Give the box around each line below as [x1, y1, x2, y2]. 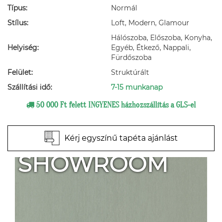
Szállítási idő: [7, 83, 52, 92]
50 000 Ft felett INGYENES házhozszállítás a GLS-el [34, 101, 196, 110]
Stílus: [7, 18, 28, 27]
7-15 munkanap [111, 83, 163, 92]
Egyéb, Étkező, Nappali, [111, 43, 191, 52]
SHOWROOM [18, 150, 168, 177]
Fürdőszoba [111, 53, 152, 62]
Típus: [7, 3, 27, 12]
